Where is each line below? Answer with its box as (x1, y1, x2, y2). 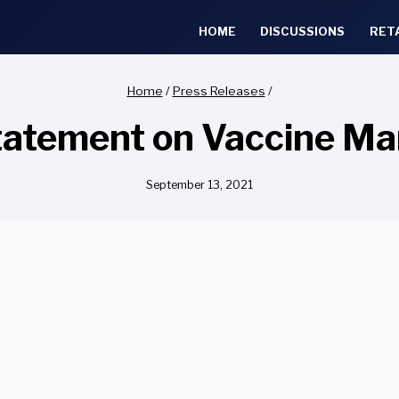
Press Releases (172, 83, 265, 98)
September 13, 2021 (146, 178, 253, 192)
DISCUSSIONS (260, 23, 346, 38)
